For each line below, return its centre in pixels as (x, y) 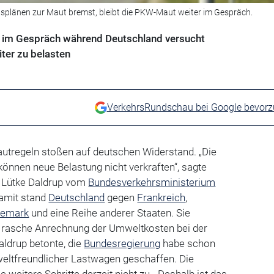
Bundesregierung (122, 244)
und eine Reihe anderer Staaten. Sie (110, 213)
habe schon (188, 244)
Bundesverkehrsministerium (152, 183)
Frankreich (161, 198)
